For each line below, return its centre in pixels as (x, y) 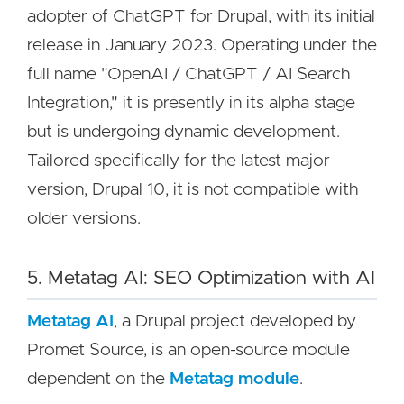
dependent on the (98, 379)
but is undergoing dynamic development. (184, 132)
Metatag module (234, 379)
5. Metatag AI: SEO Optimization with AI (201, 278)
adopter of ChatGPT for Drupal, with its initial (201, 17)
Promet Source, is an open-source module (188, 350)
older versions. (84, 219)
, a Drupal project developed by (235, 321)
